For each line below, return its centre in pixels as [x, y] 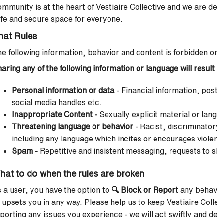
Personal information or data [63, 90]
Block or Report [149, 190]
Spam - [26, 151]
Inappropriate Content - [55, 114]
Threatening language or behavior [72, 126]
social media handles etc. [57, 102]
